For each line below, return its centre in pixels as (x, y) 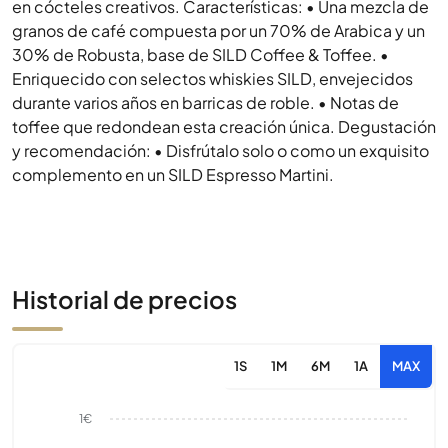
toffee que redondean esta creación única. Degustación (224, 126)
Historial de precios (124, 299)
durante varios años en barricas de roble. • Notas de (205, 102)
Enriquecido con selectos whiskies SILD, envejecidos (212, 78)
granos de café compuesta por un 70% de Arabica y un (218, 30)
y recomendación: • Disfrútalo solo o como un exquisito (220, 150)
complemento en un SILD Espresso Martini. (173, 174)
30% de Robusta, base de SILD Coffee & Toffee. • (200, 54)
